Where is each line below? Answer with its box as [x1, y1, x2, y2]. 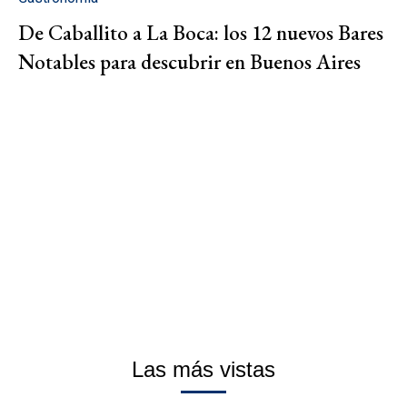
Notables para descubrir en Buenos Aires [18, 48, 361, 76]
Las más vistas [132, 357, 275, 382]
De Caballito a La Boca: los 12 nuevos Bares [18, 19, 383, 47]
